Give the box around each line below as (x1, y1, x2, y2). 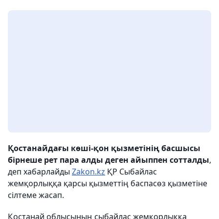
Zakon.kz (72, 166, 105, 177)
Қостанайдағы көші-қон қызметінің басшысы (8, 143, 200, 154)
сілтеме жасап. (8, 190, 64, 201)
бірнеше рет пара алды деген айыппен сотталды (8, 154, 209, 166)
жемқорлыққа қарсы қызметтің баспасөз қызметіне (8, 178, 207, 189)
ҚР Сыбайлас (105, 166, 157, 177)
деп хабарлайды (8, 166, 72, 177)
